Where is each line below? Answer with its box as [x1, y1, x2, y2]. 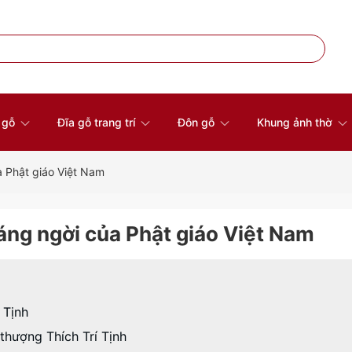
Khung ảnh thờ [256, 115, 335, 129]
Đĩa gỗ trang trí [57, 115, 138, 129]
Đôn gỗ [177, 115, 218, 129]
